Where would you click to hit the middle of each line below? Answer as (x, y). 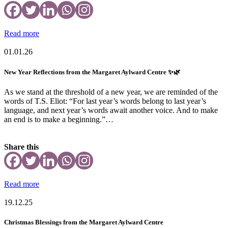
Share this (21, 147)
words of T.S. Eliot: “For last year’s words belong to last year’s (105, 101)
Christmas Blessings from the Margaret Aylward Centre (84, 222)
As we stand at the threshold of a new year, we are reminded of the (111, 92)
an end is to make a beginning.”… (59, 119)
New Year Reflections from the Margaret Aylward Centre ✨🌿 (92, 72)
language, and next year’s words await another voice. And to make (111, 110)
